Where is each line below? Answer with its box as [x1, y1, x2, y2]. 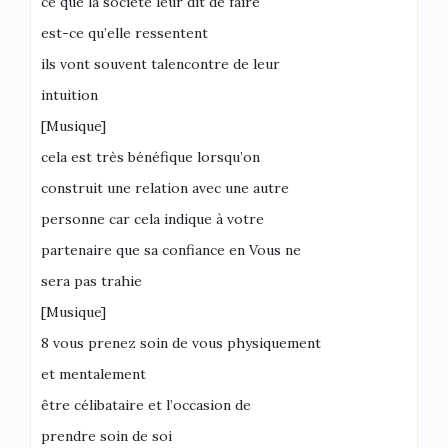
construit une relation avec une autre [41, 179, 289, 197]
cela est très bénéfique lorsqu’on [41, 148, 260, 166]
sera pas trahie [41, 272, 142, 290]
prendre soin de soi [41, 427, 172, 445]
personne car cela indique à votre [41, 210, 264, 228]
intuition [41, 86, 98, 104]
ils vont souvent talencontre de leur [41, 55, 280, 73]
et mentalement [41, 365, 146, 383]
